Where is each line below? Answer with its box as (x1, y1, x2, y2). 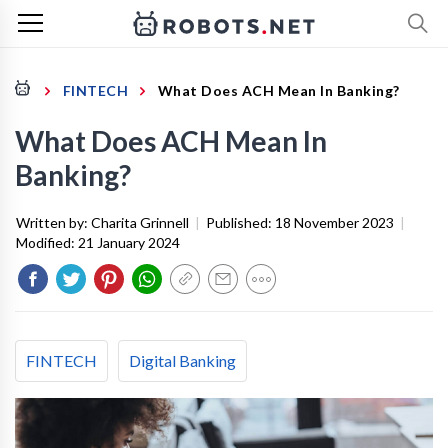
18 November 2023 (275, 214, 394, 231)
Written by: (16, 214, 91, 231)
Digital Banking (129, 351, 236, 370)
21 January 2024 (78, 234, 180, 251)
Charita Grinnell (91, 214, 189, 231)
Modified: (16, 234, 78, 251)
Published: (206, 214, 275, 231)
